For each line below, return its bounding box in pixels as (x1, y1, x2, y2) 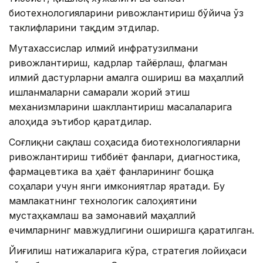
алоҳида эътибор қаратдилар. (9, 115, 151, 127)
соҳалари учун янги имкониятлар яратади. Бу (9, 180, 225, 192)
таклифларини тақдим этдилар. (9, 21, 159, 33)
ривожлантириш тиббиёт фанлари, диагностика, (9, 150, 241, 163)
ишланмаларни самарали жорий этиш (9, 86, 190, 98)
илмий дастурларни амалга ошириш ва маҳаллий (9, 71, 244, 83)
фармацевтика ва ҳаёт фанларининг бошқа (9, 165, 214, 177)
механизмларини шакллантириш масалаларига (9, 100, 232, 113)
